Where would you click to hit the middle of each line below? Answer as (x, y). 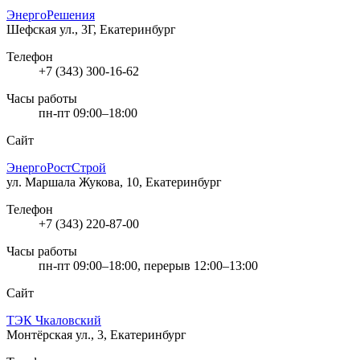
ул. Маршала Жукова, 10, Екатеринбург (114, 182)
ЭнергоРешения (51, 14)
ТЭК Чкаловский (54, 320)
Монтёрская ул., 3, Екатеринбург (96, 334)
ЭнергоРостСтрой (56, 167)
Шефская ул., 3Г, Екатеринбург (91, 29)
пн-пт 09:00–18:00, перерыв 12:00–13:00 (148, 265)
